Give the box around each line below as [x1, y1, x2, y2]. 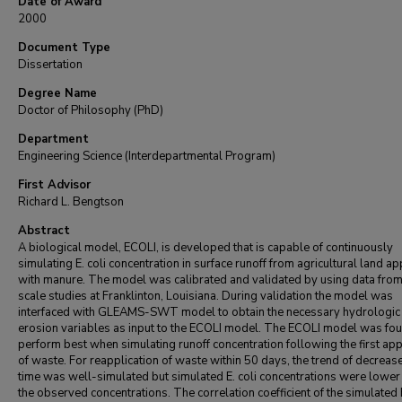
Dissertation [18, 57, 83, 73]
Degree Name [18, 85, 97, 101]
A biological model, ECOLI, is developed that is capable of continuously [18, 240, 393, 256]
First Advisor [18, 177, 91, 193]
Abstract [18, 223, 70, 239]
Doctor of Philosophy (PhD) [18, 102, 163, 118]
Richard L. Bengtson [18, 194, 124, 210]
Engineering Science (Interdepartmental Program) [18, 148, 275, 164]
